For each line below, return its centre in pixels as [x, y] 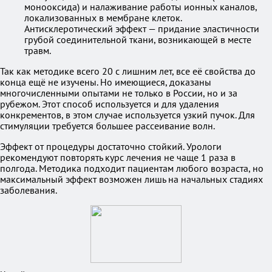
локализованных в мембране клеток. [103, 18]
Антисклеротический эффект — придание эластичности [142, 29]
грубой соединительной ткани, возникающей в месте [138, 39]
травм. [38, 50]
